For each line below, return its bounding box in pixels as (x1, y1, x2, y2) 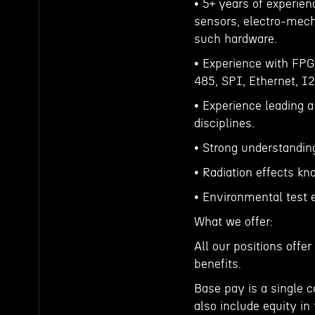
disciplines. (194, 117, 255, 129)
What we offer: (194, 216, 273, 228)
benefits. (194, 258, 241, 270)
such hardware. (194, 33, 277, 45)
